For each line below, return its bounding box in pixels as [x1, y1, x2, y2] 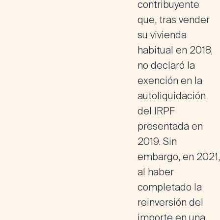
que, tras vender [137, 13, 210, 26]
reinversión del [137, 196, 203, 209]
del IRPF [137, 105, 175, 117]
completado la [137, 181, 202, 193]
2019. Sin [137, 135, 177, 148]
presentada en [137, 120, 203, 133]
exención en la [137, 74, 202, 87]
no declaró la [137, 59, 195, 72]
